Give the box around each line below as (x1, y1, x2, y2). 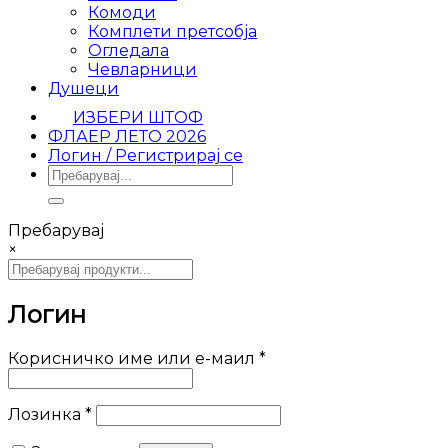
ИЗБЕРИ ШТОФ (73, 107, 203, 127)
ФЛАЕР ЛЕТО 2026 (48, 126, 206, 146)
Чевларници (88, 59, 197, 79)
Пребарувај (8, 220, 104, 240)
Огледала (88, 40, 169, 60)
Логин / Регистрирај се (48, 145, 243, 165)
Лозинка (8, 404, 85, 424)
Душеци (48, 78, 119, 98)
